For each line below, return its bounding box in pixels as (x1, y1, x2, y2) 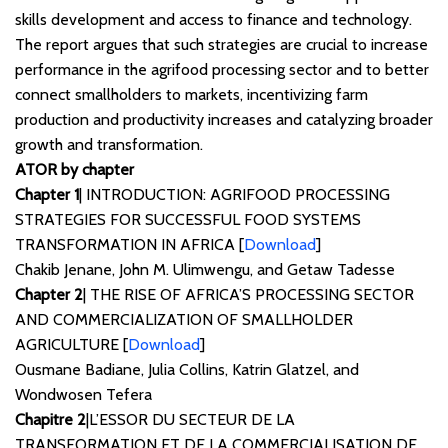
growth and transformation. (15, 135, 203, 155)
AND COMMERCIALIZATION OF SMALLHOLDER (15, 310, 353, 330)
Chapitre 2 (15, 410, 86, 430)
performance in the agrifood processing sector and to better (15, 60, 429, 80)
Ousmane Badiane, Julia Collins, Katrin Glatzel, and (15, 360, 359, 380)
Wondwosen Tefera (15, 385, 152, 405)
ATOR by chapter (15, 160, 134, 180)
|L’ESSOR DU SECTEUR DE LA (86, 410, 295, 430)
